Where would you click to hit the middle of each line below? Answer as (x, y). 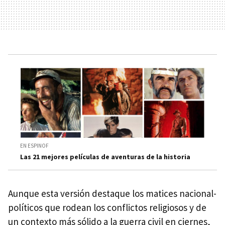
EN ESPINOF (34, 145)
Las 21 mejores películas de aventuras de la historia (105, 156)
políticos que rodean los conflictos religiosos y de (107, 207)
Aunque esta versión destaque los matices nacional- (112, 193)
